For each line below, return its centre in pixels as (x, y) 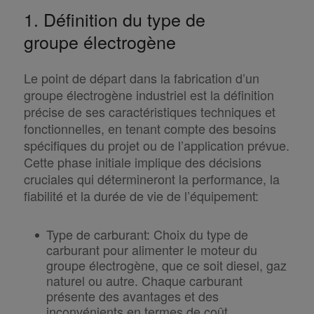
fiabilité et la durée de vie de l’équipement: (141, 196)
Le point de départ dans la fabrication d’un (141, 78)
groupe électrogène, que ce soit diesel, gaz (166, 265)
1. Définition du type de (114, 19)
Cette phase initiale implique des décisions (142, 162)
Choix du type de (199, 234)
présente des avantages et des (132, 296)
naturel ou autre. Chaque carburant (144, 281)
